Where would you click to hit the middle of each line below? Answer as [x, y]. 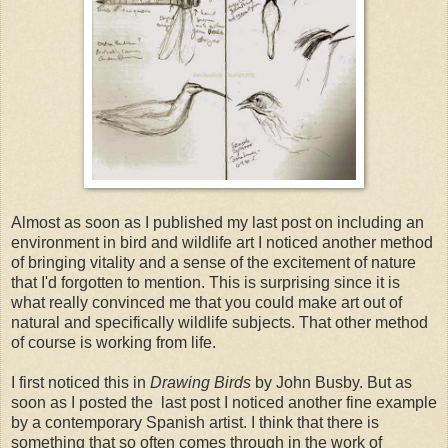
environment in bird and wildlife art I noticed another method [222, 243]
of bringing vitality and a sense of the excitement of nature [213, 263]
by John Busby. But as [331, 383]
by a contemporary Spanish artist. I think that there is [195, 423]
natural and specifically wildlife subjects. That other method [219, 323]
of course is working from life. [113, 343]
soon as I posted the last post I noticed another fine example [224, 403]
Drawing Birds [200, 383]
